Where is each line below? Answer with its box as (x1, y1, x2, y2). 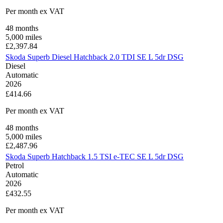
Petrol (5, 161, 24, 170)
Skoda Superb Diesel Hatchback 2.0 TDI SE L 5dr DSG (5, 53, 184, 62)
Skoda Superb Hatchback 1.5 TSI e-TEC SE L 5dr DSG (5, 152, 184, 161)
